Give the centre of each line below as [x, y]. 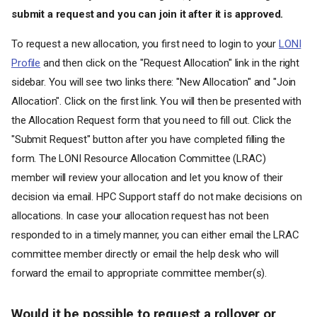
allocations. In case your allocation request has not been [140, 216]
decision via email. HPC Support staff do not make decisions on [157, 197]
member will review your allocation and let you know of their [148, 178]
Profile [26, 63]
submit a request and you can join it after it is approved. [148, 14]
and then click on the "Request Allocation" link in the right [170, 63]
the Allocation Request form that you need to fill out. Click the [151, 120]
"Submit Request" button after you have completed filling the [149, 139]
